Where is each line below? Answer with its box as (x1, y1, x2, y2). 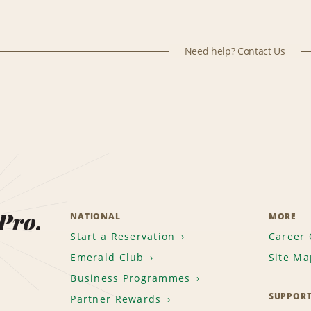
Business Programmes (70, 271, 191, 285)
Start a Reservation (70, 230, 176, 244)
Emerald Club (70, 251, 144, 264)
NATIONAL (70, 210, 121, 223)
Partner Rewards (70, 292, 162, 306)
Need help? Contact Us (184, 44, 285, 58)
